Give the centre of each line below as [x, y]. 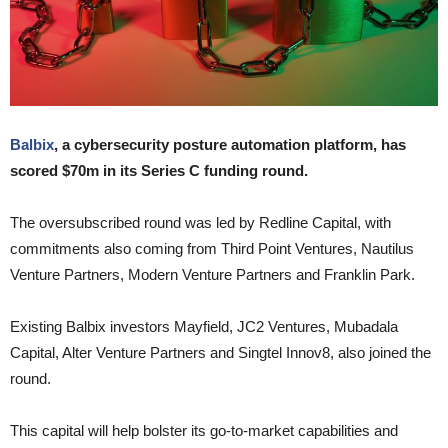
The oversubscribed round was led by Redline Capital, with [200, 223]
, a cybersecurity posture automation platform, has [230, 145]
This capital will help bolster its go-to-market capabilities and [204, 431]
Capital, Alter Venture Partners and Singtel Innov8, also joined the [220, 353]
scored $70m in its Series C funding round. [159, 171]
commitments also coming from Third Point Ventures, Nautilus [212, 249]
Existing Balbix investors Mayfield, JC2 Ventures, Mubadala [204, 327]
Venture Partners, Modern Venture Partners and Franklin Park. [212, 275]
